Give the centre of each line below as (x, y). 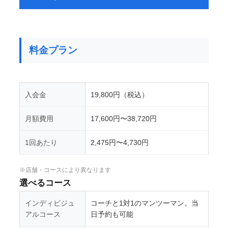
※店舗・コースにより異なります (65, 170)
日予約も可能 (112, 214)
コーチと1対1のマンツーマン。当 (144, 203)
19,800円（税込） (119, 94)
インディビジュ (50, 203)
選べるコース (45, 183)
